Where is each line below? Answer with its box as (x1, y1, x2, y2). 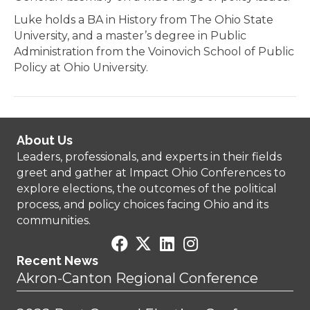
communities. (17, 214, 91, 228)
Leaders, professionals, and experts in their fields (17, 150, 282, 164)
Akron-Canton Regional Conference (17, 270, 258, 287)
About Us (17, 133, 73, 148)
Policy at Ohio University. (14, 61, 148, 75)
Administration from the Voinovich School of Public (14, 45, 294, 59)
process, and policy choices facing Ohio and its (17, 198, 268, 212)
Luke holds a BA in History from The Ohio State (14, 13, 273, 27)
